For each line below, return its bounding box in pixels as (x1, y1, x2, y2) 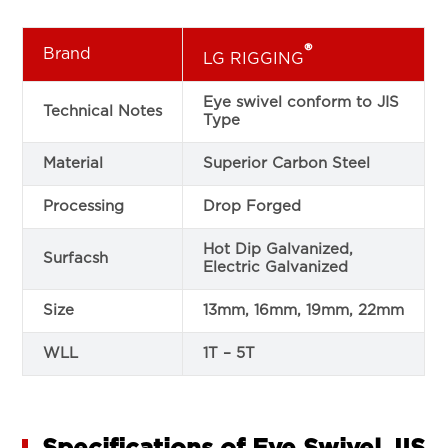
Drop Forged (203, 198, 302, 214)
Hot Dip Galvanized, (203, 241, 354, 257)
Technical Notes (43, 103, 163, 119)
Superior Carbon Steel (203, 155, 371, 171)
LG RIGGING (203, 51, 305, 68)
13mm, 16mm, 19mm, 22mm (203, 302, 405, 318)
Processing (43, 198, 125, 214)
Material (43, 155, 104, 171)
